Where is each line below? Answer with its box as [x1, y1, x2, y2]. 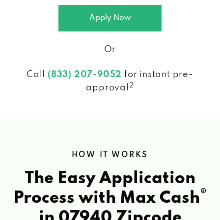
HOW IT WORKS [71, 151, 149, 159]
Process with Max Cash [13, 190, 200, 207]
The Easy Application [25, 170, 195, 187]
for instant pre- [122, 70, 193, 79]
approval [86, 83, 129, 92]
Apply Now [89, 14, 131, 22]
